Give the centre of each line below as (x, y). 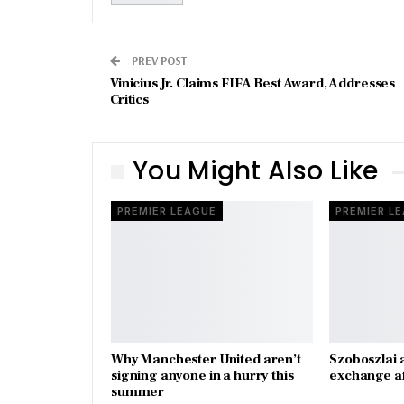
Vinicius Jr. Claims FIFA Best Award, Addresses (253, 84)
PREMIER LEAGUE (167, 211)
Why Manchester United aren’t (206, 360)
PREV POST (158, 61)
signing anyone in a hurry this (202, 376)
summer (138, 392)
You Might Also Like (256, 171)
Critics (129, 100)
